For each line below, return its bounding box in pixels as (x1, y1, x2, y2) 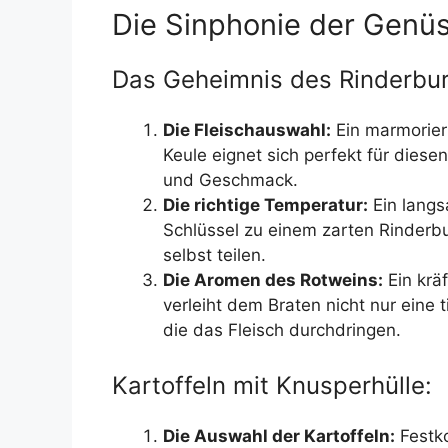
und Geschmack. (163, 169, 298, 190)
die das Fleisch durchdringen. (163, 319, 401, 340)
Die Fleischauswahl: (163, 119, 331, 140)
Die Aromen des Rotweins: (163, 269, 383, 290)
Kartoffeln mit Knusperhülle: (112, 371, 432, 401)
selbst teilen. (163, 244, 266, 265)
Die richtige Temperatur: (163, 194, 368, 215)
